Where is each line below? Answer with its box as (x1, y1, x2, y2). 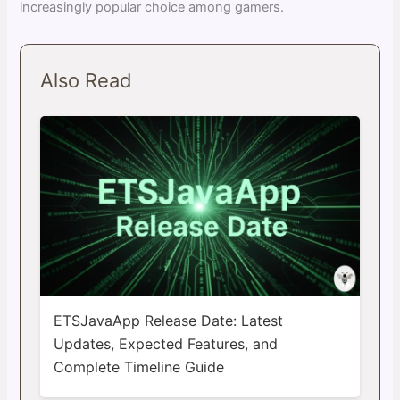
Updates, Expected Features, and (53, 334, 278, 353)
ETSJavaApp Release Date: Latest (53, 311, 283, 329)
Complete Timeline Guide (53, 357, 224, 376)
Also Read (40, 69, 133, 93)
